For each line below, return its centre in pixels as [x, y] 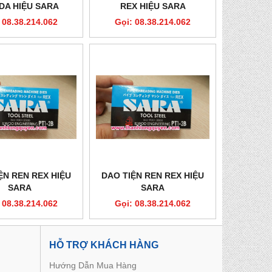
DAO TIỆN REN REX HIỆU [153, 176]
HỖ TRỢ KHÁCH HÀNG [104, 245]
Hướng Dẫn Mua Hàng [93, 266]
